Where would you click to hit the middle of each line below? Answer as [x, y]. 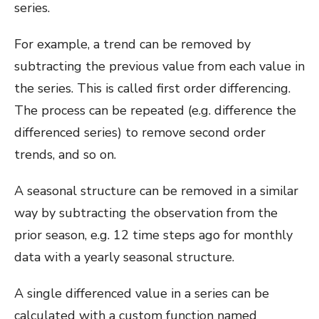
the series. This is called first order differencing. [152, 88]
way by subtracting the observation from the [146, 213]
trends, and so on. [65, 154]
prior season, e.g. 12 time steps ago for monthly [153, 235]
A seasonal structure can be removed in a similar [156, 190]
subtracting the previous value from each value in [159, 66]
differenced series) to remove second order [140, 132]
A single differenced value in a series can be [142, 293]
